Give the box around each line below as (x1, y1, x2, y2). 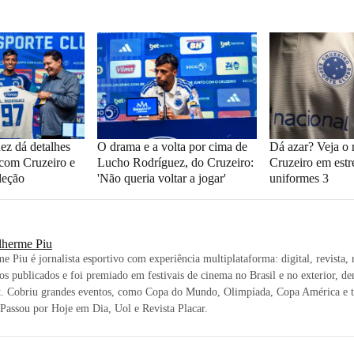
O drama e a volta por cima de (96, 139, 247, 153)
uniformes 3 (269, 171, 330, 185)
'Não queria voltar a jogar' (96, 171, 226, 185)
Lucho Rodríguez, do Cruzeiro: (96, 155, 254, 169)
